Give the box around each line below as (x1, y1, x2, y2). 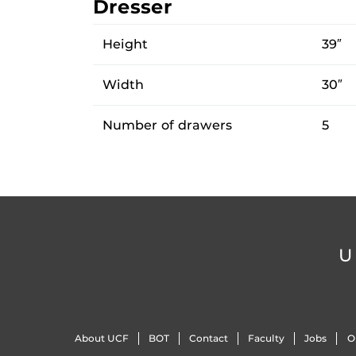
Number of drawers (103, 117, 232, 133)
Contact (188, 332, 228, 344)
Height (103, 36, 148, 52)
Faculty (248, 332, 285, 344)
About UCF (74, 332, 129, 344)
